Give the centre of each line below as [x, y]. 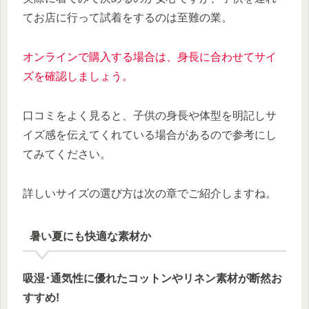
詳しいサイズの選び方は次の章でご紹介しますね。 [150, 193]
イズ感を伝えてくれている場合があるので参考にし [150, 134]
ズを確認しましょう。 [78, 76]
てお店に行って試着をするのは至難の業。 [128, 18]
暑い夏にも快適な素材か [90, 236]
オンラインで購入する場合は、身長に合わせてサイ [150, 57]
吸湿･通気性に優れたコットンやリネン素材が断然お [152, 279]
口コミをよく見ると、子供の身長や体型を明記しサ [150, 115]
